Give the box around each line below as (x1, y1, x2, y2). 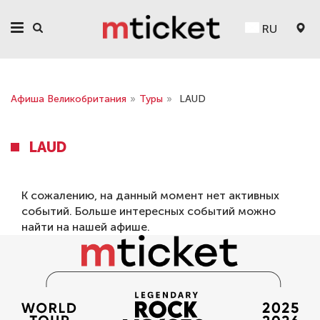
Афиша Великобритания (11, 93, 126, 105)
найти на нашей (21, 220, 110, 234)
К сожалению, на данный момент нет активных (21, 189, 279, 202)
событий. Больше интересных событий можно (21, 204, 276, 218)
